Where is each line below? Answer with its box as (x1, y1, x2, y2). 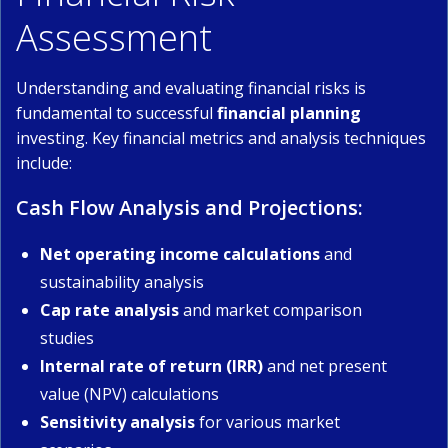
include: (16, 152, 72, 174)
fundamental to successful (16, 102, 217, 124)
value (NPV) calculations (40, 383, 219, 405)
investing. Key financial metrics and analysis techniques (16, 127, 426, 149)
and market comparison (179, 299, 362, 321)
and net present (263, 355, 387, 377)
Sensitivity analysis (40, 411, 195, 433)
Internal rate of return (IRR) (40, 355, 263, 377)
